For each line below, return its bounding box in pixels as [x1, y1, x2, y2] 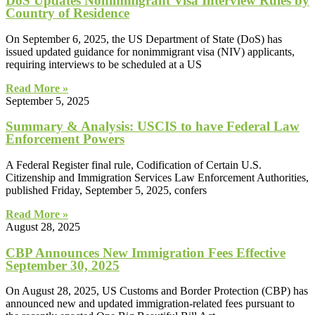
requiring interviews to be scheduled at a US [6, 58, 202, 70]
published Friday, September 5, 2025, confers [6, 184, 207, 196]
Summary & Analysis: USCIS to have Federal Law [6, 119, 300, 134]
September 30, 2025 [6, 257, 120, 273]
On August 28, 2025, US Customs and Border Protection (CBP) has [6, 285, 308, 297]
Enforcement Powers [6, 131, 124, 147]
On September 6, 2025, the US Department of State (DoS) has [6, 32, 282, 45]
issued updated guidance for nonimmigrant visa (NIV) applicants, [6, 45, 295, 58]
